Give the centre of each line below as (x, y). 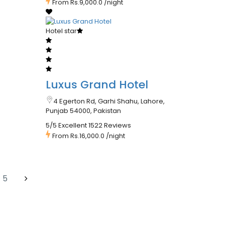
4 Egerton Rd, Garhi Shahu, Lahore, (109, 101)
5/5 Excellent (66, 126)
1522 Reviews (109, 126)
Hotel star (61, 31)
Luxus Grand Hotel (97, 85)
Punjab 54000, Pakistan (83, 111)
